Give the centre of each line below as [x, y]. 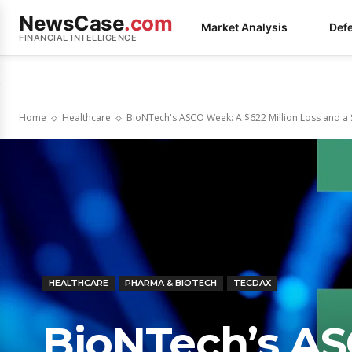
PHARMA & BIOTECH [171, 283]
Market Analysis [244, 27]
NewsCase [71, 23]
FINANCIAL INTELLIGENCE [78, 37]
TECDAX [252, 283]
